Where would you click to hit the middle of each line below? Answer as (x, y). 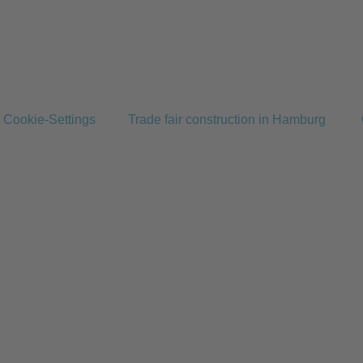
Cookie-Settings (49, 120)
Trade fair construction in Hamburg (226, 120)
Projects (99, 329)
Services (99, 251)
